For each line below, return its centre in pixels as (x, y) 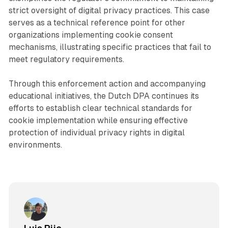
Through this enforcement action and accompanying (107, 83)
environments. (35, 145)
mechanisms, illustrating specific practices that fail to (110, 47)
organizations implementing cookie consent (91, 35)
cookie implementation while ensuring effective (98, 120)
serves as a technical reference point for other (97, 22)
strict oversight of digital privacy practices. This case (109, 10)
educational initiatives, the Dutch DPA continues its (104, 96)
